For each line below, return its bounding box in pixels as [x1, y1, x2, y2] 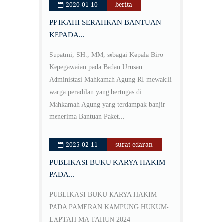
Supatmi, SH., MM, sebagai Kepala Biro [49, 51, 163, 59]
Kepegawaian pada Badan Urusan [49, 63, 142, 71]
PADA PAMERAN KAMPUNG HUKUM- [49, 203, 169, 211]
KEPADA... [49, 31, 85, 39]
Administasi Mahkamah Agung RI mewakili [49, 76, 172, 84]
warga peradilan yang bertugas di [49, 88, 142, 96]
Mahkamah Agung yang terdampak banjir [49, 101, 165, 109]
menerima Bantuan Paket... [49, 113, 125, 121]
